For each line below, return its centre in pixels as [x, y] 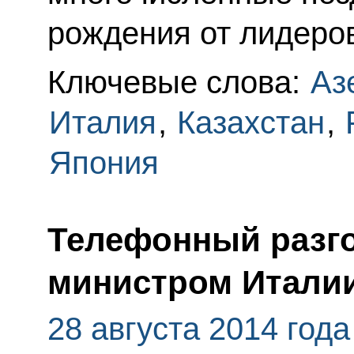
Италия [102, 122]
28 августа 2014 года [198, 329]
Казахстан [250, 122]
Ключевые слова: [178, 82]
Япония [104, 162]
